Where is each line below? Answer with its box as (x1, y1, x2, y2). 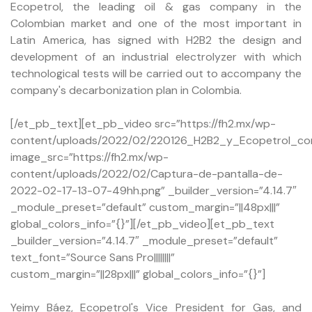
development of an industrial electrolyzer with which (10, 49, 302, 64)
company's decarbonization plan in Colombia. (10, 82, 242, 97)
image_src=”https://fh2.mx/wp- (10, 149, 169, 164)
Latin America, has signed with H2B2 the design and (10, 32, 302, 47)
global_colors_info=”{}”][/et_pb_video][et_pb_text (10, 216, 274, 231)
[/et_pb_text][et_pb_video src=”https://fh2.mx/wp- (10, 116, 276, 131)
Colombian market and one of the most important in (10, 15, 302, 31)
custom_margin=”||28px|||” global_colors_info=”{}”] (10, 266, 265, 281)
